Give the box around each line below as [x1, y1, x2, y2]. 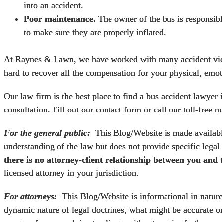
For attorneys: [4, 191, 57, 202]
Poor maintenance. [24, 14, 96, 24]
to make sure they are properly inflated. [24, 27, 166, 38]
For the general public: [4, 128, 90, 138]
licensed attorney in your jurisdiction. [4, 168, 139, 178]
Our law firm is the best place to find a [4, 91, 146, 102]
